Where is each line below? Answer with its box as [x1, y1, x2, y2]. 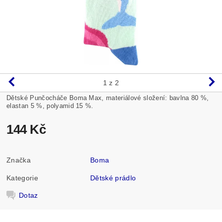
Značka [6, 156, 31, 164]
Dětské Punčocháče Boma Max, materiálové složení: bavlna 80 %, [6, 94, 209, 102]
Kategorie [6, 173, 38, 182]
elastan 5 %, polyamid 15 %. [6, 102, 94, 110]
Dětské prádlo [90, 173, 136, 182]
